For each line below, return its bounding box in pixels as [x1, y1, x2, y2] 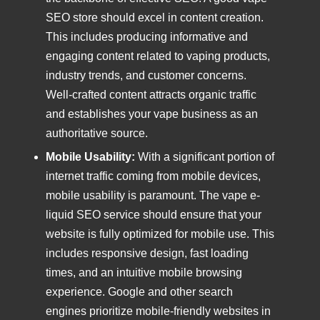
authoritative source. [46, 126, 148, 139]
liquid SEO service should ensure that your [46, 209, 261, 221]
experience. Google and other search [46, 286, 233, 299]
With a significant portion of [138, 151, 274, 164]
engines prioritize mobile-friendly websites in [46, 305, 271, 318]
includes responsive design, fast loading [46, 247, 249, 260]
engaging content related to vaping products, [46, 49, 270, 62]
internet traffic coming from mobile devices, [46, 170, 261, 183]
